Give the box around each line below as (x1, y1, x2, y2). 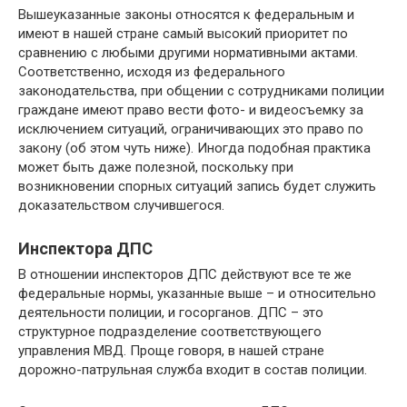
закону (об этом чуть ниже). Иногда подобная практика (18, 140, 371, 156)
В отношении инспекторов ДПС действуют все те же (18, 266, 352, 283)
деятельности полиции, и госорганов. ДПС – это (18, 304, 323, 321)
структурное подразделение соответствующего (18, 323, 322, 340)
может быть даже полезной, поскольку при (18, 159, 293, 175)
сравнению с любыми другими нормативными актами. (18, 45, 358, 61)
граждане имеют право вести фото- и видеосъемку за (18, 102, 363, 118)
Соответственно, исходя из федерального (18, 64, 285, 80)
